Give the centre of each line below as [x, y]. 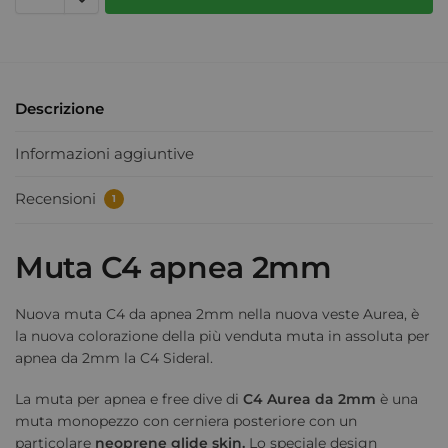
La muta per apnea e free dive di [129, 399]
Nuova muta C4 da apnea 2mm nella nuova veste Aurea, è [217, 313]
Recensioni [57, 199]
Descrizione [59, 108]
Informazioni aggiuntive [104, 154]
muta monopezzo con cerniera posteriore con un [186, 421]
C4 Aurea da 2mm [309, 399]
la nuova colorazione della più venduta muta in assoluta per [222, 335]
